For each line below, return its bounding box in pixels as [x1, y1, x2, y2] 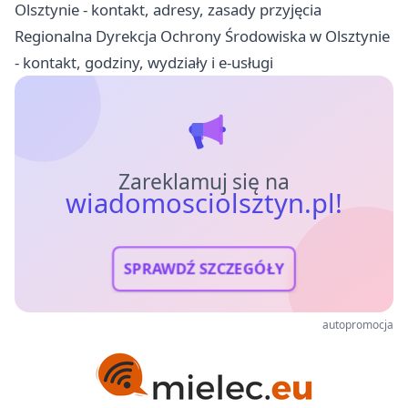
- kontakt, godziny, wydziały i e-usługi [15, 51, 273, 73]
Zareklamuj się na [117, 167, 291, 196]
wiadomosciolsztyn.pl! [65, 184, 343, 221]
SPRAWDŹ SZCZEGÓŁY [123, 258, 285, 280]
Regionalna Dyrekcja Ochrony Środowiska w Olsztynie [15, 25, 390, 46]
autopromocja [322, 316, 393, 332]
